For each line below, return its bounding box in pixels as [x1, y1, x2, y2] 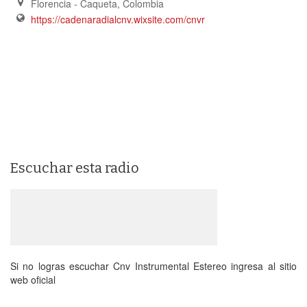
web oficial [10, 273, 56, 286]
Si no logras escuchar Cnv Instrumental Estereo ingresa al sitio [10, 259, 297, 273]
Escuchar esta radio [10, 160, 139, 176]
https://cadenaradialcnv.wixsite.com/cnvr [31, 12, 205, 26]
